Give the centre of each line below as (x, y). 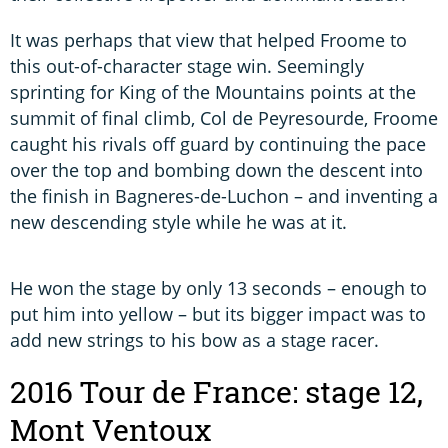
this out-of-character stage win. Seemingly (187, 66)
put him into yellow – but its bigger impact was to (218, 314)
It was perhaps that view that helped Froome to (208, 40)
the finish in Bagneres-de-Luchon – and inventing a (224, 196)
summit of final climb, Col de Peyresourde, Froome (224, 118)
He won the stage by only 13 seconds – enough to (218, 288)
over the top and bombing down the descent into (216, 170)
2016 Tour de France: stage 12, (216, 392)
